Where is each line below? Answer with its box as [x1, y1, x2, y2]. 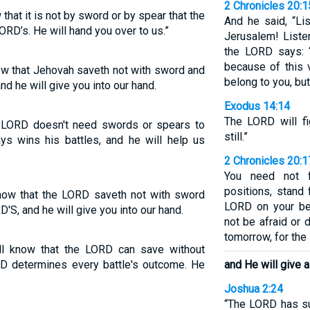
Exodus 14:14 [224, 100, 290, 113]
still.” [224, 130, 248, 143]
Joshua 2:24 [224, 282, 283, 295]
